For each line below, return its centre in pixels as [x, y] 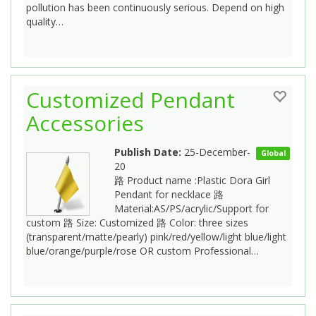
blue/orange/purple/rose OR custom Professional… [142, 250]
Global [273, 153]
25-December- [216, 152]
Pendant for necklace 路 [169, 194]
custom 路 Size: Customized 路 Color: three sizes [137, 222]
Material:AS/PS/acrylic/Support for [192, 208]
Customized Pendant [130, 99]
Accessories [85, 123]
